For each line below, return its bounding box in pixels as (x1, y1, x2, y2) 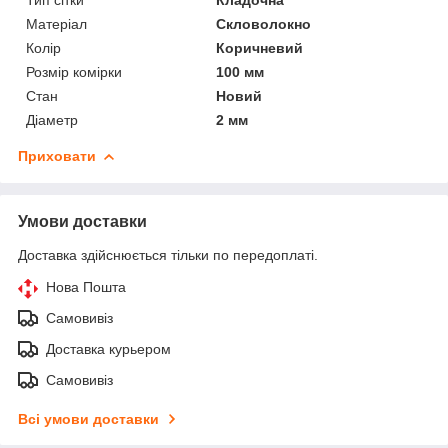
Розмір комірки (26, 63, 122, 80)
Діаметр (26, 111, 78, 128)
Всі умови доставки (18, 410, 159, 427)
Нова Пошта (46, 278, 126, 295)
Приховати (18, 147, 96, 164)
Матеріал (26, 15, 87, 32)
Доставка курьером (46, 340, 171, 357)
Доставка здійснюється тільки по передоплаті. (18, 246, 318, 263)
